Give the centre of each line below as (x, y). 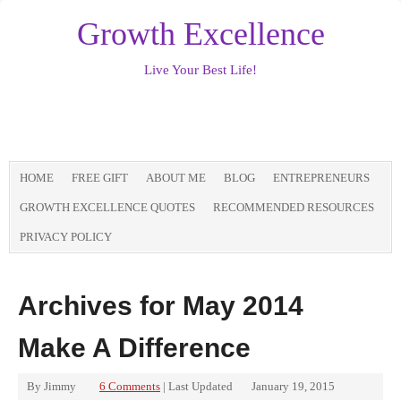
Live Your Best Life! (200, 70)
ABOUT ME (176, 178)
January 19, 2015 (293, 386)
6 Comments (130, 386)
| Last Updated (198, 386)
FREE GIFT (100, 178)
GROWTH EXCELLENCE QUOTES (107, 207)
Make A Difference (134, 348)
